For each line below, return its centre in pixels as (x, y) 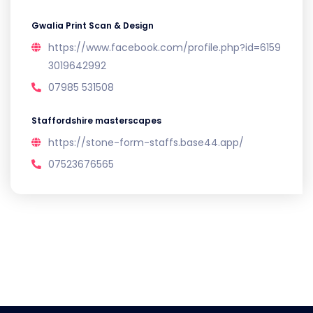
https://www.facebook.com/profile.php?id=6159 (165, 48)
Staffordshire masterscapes (96, 121)
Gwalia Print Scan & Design (93, 26)
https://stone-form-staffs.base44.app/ (146, 143)
